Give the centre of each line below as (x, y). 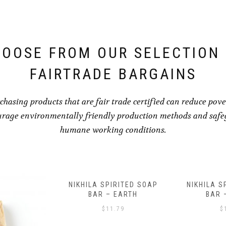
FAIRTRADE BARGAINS (113, 74)
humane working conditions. (113, 130)
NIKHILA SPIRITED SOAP (113, 184)
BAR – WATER (113, 194)
